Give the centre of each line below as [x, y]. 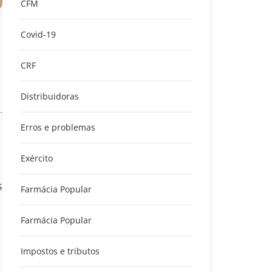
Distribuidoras [50, 96]
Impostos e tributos [60, 251]
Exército [37, 158]
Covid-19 [38, 34]
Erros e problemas [58, 127]
